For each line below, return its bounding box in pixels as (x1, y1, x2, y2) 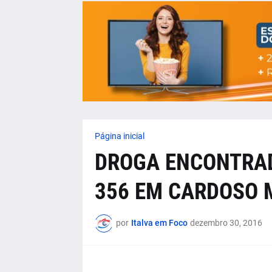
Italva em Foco (131, 218, 188, 228)
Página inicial (94, 131, 144, 141)
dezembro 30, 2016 (189, 218, 262, 228)
